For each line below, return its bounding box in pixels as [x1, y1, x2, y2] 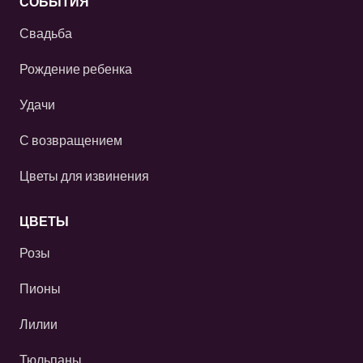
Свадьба [19, 25, 72, 41]
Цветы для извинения [19, 168, 149, 183]
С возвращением [19, 132, 122, 147]
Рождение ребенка [19, 61, 132, 76]
